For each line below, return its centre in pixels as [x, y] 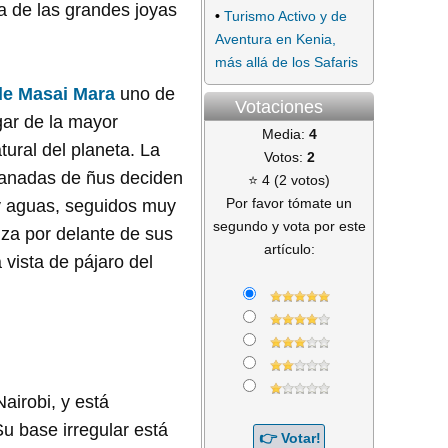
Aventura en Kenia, [275, 38]
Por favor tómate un [289, 202]
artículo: [289, 248]
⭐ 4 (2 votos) [289, 179]
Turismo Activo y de [285, 15]
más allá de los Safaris [286, 61]
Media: [285, 133]
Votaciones [279, 106]
